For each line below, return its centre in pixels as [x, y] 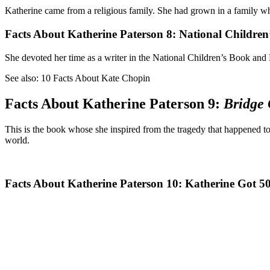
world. [17, 140]
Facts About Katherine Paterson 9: [114, 103]
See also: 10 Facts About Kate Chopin [77, 78]
